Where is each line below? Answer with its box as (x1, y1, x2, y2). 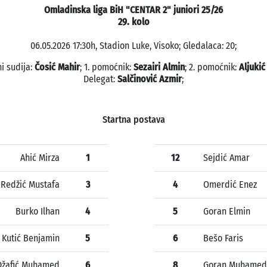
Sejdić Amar (203, 152, 250, 164)
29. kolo (117, 16, 150, 28)
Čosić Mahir (35, 61, 80, 73)
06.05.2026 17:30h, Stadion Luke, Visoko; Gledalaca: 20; (30, 40, 237, 52)
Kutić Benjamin (2, 232, 60, 244)
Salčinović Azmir (117, 73, 182, 85)
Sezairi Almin (133, 61, 185, 73)
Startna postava (102, 114, 165, 126)
